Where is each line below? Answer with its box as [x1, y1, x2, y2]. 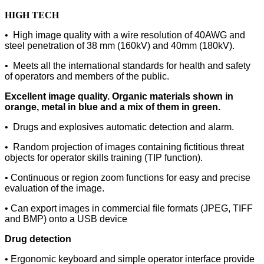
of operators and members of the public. [5, 71, 169, 81]
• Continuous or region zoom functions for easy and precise [5, 172, 250, 183]
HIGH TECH [5, 9, 59, 20]
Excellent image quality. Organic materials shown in [5, 91, 233, 101]
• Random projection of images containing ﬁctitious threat [5, 141, 244, 152]
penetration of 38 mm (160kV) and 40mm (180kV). [27, 40, 235, 51]
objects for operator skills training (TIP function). [5, 152, 203, 163]
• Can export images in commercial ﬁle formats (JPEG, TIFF [5, 203, 253, 213]
